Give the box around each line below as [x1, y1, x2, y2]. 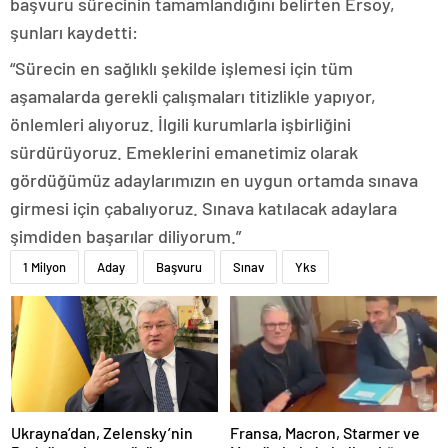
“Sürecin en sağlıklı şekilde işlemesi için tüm [10, 57, 353, 79]
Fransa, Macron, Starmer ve [230, 423, 420, 443]
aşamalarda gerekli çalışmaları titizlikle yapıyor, [10, 85, 376, 107]
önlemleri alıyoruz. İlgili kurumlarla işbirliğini [10, 113, 351, 135]
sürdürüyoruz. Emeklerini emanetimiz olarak [10, 141, 358, 163]
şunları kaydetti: [10, 21, 142, 43]
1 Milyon [23, 259, 66, 275]
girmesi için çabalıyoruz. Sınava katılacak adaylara [10, 197, 397, 219]
